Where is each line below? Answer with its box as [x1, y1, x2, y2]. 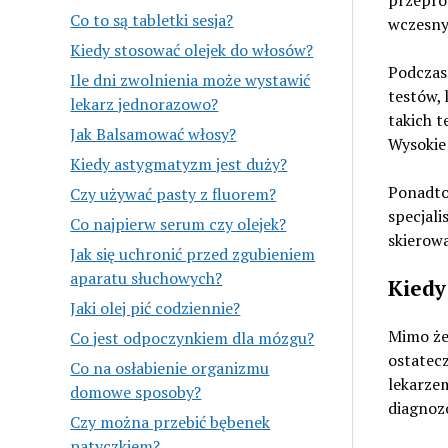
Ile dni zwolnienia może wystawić [70, 68, 311, 91]
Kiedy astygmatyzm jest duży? [70, 152, 288, 175]
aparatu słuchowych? [70, 266, 223, 289]
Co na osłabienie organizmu [70, 356, 270, 379]
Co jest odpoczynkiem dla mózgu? [70, 326, 315, 349]
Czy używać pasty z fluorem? [70, 182, 277, 205]
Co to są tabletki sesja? [70, 8, 234, 31]
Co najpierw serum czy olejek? [70, 212, 287, 235]
